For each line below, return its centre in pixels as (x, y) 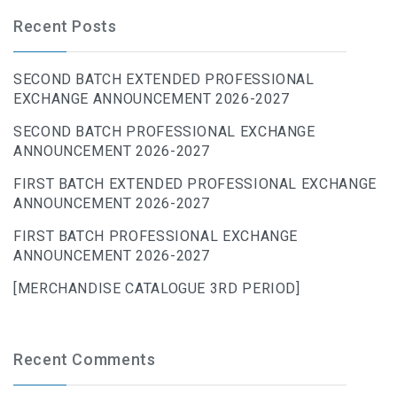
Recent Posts (65, 27)
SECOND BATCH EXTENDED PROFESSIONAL (164, 80)
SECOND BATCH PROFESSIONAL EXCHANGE (164, 132)
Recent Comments (85, 360)
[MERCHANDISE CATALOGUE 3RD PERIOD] (157, 289)
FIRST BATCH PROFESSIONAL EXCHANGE (156, 237)
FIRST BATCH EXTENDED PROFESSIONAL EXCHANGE (195, 184)
